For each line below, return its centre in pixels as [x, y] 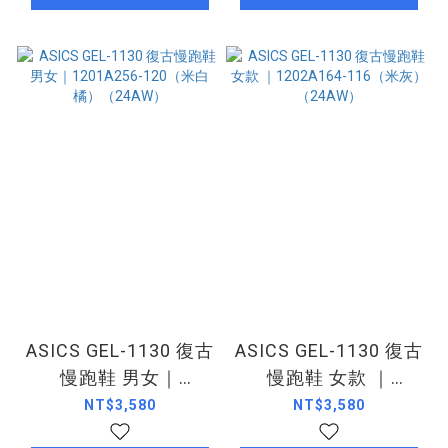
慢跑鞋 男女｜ [119, 377]
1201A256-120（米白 [119, 404]
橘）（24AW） [119, 431]
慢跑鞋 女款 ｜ [328, 377]
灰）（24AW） [328, 431]
